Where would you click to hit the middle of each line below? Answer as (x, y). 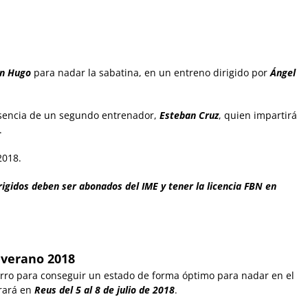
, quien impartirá (258, 115)
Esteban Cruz (189, 115)
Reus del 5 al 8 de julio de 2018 (104, 290)
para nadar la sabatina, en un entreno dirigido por (151, 73)
